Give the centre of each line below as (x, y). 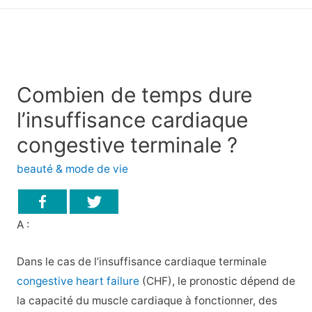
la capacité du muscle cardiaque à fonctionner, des (147, 300)
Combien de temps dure (134, 95)
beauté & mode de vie (72, 169)
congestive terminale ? (127, 145)
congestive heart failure (78, 281)
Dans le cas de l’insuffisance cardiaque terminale (141, 261)
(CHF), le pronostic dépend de (217, 281)
